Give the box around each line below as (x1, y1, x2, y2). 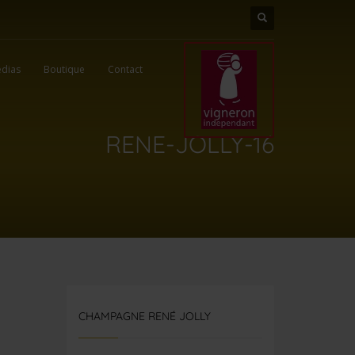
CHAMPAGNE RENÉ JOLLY (78, 309, 225, 323)
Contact (107, 62, 143, 76)
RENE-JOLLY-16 (105, 129, 274, 159)
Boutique (43, 62, 85, 76)
